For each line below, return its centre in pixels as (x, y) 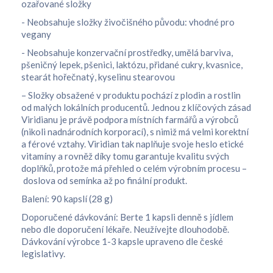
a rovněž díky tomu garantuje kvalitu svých (143, 156)
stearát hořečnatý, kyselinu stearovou (98, 77)
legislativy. (43, 253)
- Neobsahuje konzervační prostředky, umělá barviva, (127, 52)
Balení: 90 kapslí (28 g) (67, 199)
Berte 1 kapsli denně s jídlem (177, 217)
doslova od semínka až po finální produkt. (104, 180)
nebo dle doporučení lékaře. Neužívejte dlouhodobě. (125, 229)
